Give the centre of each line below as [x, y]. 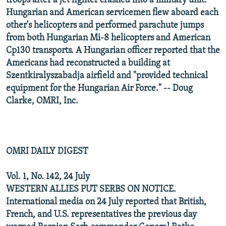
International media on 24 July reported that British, [106, 202]
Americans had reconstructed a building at [88, 63]
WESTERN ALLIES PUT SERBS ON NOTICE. [91, 189]
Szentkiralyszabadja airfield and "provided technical [107, 76]
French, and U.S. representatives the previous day [101, 214]
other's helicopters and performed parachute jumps [105, 25]
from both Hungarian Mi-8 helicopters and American [108, 38]
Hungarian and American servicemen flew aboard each [112, 13]
